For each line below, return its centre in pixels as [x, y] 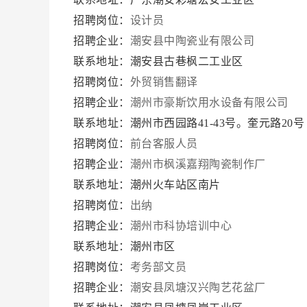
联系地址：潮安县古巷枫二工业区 [160, 61]
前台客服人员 [164, 144]
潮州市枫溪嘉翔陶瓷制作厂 [199, 164]
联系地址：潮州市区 [126, 246]
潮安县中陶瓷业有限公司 [194, 41]
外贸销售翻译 [164, 82]
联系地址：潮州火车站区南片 [148, 185]
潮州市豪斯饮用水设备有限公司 [210, 102]
